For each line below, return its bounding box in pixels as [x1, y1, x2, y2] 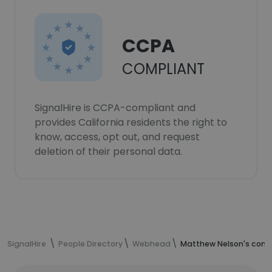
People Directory [58, 239, 123, 249]
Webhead [132, 239, 171, 249]
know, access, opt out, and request [35, 130, 200, 144]
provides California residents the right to [35, 115, 227, 129]
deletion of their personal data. [35, 144, 182, 158]
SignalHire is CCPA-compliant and [35, 101, 195, 115]
